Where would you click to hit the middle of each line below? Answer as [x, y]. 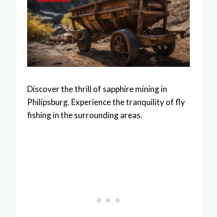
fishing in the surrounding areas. [85, 115]
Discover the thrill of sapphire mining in [97, 89]
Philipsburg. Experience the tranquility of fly [106, 102]
